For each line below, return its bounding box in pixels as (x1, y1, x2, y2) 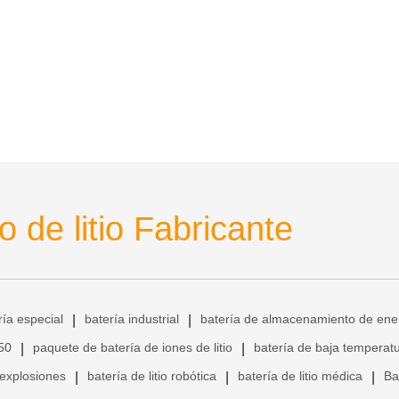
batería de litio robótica (87, 368, 216, 383)
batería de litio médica (238, 368, 362, 383)
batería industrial (85, 311, 179, 326)
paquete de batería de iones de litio (33, 339, 232, 354)
